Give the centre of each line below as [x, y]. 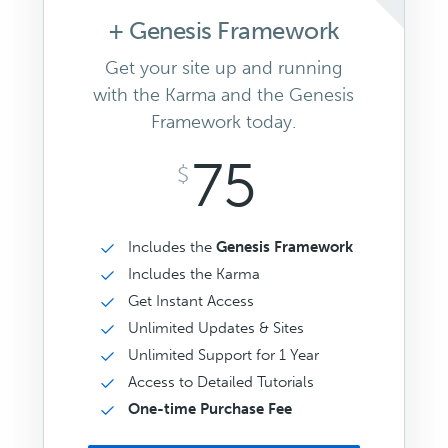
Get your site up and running [224, 67]
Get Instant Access [190, 300]
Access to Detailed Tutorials [220, 381]
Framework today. [224, 121]
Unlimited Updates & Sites [215, 327]
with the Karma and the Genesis [224, 94]
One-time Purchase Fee [209, 408]
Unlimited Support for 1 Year [223, 354]
